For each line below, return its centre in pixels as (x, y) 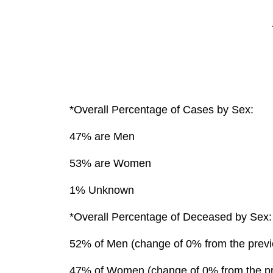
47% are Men (102, 137)
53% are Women (110, 164)
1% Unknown (102, 190)
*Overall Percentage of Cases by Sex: (161, 110)
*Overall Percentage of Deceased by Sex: (171, 217)
